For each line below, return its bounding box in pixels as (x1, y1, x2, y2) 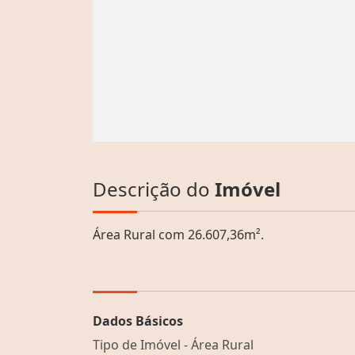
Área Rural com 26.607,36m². (93, 225, 264, 243)
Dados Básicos (93, 311, 183, 330)
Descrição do (93, 175, 215, 202)
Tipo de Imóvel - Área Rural (93, 335, 254, 353)
